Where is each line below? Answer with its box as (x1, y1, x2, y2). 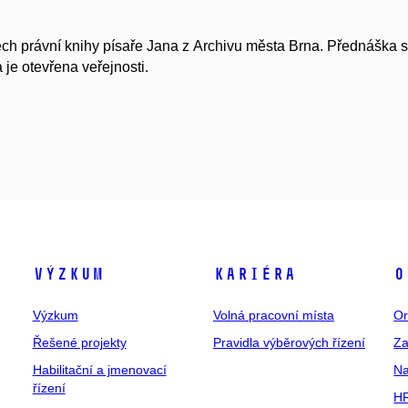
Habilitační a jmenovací (32, 362, 167, 378)
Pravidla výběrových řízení (212, 335, 365, 351)
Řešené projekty (32, 335, 127, 351)
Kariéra (212, 264, 296, 285)
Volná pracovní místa (212, 308, 334, 323)
